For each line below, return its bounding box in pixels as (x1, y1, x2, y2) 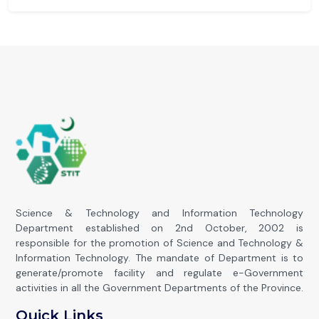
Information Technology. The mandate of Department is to (16, 251, 303, 265)
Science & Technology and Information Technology (16, 206, 303, 220)
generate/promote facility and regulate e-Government (16, 266, 303, 280)
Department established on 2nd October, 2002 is (16, 221, 303, 235)
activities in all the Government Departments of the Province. (16, 281, 303, 295)
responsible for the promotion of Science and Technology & (16, 236, 303, 250)
